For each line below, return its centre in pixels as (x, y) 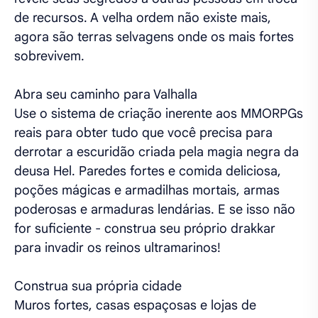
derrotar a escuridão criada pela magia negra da (157, 152)
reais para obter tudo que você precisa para (143, 133)
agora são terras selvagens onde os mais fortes (154, 37)
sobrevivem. (49, 56)
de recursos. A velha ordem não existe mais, (143, 18)
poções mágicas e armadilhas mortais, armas (147, 190)
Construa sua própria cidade (98, 286)
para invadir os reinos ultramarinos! (117, 248)
